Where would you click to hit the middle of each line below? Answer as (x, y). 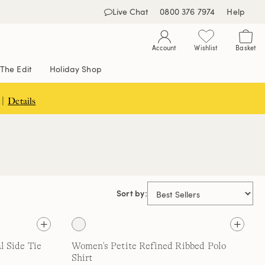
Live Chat (130, 12)
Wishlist (206, 48)
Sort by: (132, 193)
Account (164, 48)
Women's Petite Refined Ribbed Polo (149, 246)
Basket (246, 48)
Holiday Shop (76, 69)
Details (22, 101)
